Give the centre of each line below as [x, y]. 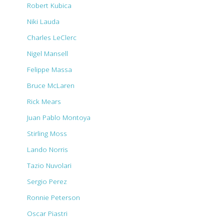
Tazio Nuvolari [49, 165]
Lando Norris [47, 149]
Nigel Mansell [47, 53]
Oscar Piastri [47, 213]
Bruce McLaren [51, 85]
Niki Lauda [43, 21]
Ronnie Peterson [53, 197]
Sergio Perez [47, 181]
